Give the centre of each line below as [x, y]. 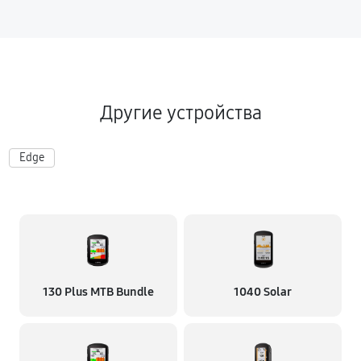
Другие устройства [180, 113]
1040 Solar [263, 292]
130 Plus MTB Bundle [98, 292]
